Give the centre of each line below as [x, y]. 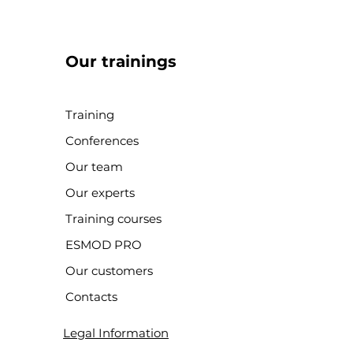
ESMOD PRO [104, 245]
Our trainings [121, 61]
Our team [95, 167]
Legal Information [116, 333]
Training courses [114, 219]
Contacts [92, 297]
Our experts [100, 193]
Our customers [110, 271]
